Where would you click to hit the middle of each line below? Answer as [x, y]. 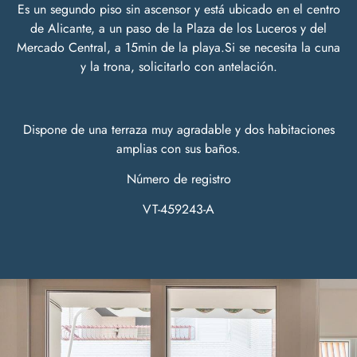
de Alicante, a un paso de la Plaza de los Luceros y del [178, 29]
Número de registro [178, 178]
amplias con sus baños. [178, 148]
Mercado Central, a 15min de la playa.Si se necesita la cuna [178, 48]
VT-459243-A [178, 210]
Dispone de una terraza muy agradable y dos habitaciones [178, 129]
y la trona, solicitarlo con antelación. [178, 67]
